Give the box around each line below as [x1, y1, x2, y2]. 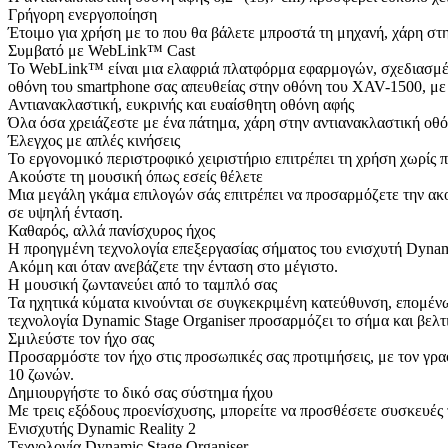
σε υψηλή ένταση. [8, 203, 123, 221]
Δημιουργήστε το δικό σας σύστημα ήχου [8, 383, 273, 401]
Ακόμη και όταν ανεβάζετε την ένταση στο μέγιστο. [8, 257, 338, 275]
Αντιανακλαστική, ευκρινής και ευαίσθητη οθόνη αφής [8, 95, 354, 113]
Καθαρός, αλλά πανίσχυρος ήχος [8, 221, 215, 239]
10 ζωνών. [8, 365, 74, 383]
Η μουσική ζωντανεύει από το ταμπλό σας [8, 275, 277, 293]
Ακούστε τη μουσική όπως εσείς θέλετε [8, 167, 263, 185]
